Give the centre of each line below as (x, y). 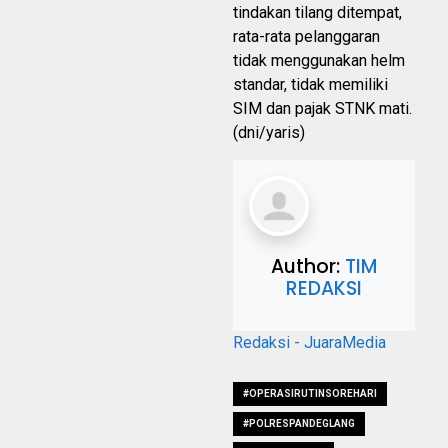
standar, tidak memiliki (310, 85)
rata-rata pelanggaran (306, 37)
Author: (308, 267)
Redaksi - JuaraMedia (309, 343)
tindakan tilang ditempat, (317, 13)
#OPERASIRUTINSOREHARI (310, 394)
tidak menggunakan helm (319, 61)
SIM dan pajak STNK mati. (322, 109)
